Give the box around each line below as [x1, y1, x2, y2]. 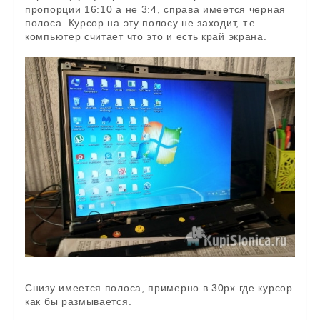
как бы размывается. [25, 296, 132, 308]
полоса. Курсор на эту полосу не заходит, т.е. [25, 17, 259, 29]
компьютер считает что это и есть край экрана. [25, 31, 267, 42]
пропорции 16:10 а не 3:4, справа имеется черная [25, 4, 286, 15]
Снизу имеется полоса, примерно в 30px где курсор [25, 282, 293, 294]
